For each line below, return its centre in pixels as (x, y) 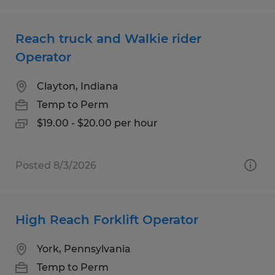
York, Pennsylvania (84, 249)
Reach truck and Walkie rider (108, 38)
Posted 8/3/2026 (56, 165)
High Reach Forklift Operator (107, 219)
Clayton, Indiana (78, 86)
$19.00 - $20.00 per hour (97, 123)
